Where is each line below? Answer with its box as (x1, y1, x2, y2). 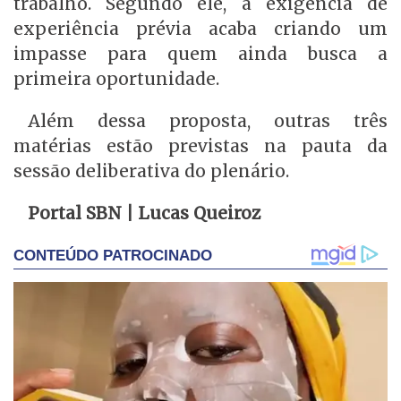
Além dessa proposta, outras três (28, 109, 388, 132)
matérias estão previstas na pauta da (13, 134, 388, 157)
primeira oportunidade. (13, 67, 219, 90)
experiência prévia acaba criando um (13, 17, 388, 39)
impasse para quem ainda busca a (13, 42, 388, 64)
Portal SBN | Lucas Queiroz (28, 202, 260, 225)
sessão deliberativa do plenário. (13, 159, 289, 182)
